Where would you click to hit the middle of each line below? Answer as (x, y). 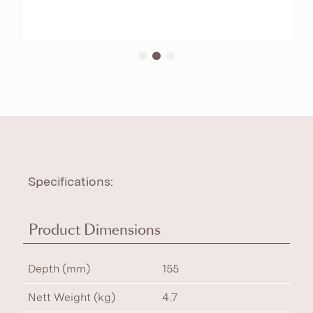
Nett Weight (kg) (72, 297)
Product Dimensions (95, 230)
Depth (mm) (59, 269)
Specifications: (71, 181)
